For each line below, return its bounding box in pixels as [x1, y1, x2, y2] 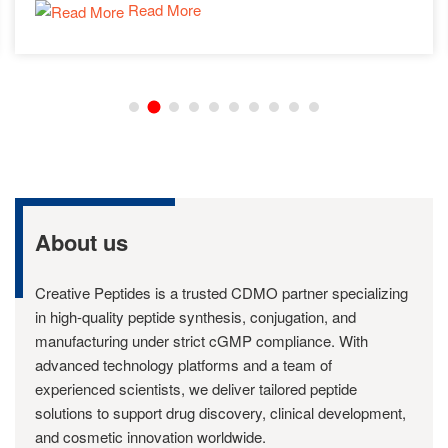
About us [35, 226, 128, 258]
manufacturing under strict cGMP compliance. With [35, 330, 368, 351]
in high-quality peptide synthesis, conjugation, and [35, 306, 356, 327]
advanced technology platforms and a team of [35, 354, 332, 375]
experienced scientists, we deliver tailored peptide [35, 378, 357, 399]
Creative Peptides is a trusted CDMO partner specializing [35, 282, 408, 303]
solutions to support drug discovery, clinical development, [35, 402, 406, 423]
